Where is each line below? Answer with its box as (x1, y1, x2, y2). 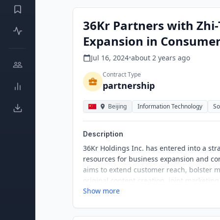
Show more (83, 186, 120, 195)
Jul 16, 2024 (91, 53, 129, 62)
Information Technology (137, 102, 202, 110)
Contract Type (103, 70, 141, 79)
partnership (103, 80, 155, 91)
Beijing (108, 102, 127, 110)
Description (83, 130, 123, 138)
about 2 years (131, 53, 176, 62)
